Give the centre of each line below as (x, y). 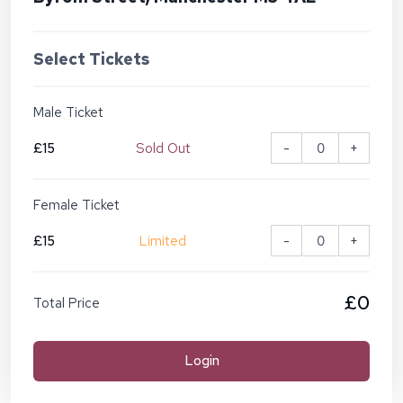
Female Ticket (76, 206)
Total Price (67, 303)
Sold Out (163, 148)
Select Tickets (91, 59)
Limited (163, 241)
